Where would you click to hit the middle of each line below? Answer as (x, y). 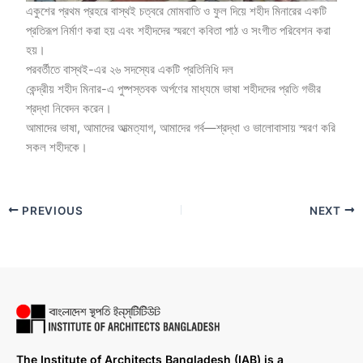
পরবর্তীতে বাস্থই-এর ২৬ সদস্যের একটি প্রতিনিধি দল (130, 69)
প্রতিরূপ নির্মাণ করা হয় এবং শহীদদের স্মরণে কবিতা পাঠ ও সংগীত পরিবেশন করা (179, 30)
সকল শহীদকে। (57, 147)
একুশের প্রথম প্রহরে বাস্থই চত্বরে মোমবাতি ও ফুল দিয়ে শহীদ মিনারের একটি (177, 11)
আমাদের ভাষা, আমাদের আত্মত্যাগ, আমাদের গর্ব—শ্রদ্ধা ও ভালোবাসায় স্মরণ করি (181, 128)
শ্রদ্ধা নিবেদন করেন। (69, 108)
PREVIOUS (51, 210)
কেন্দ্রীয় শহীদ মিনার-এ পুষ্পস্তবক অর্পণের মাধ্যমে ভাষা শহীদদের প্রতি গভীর (174, 89)
